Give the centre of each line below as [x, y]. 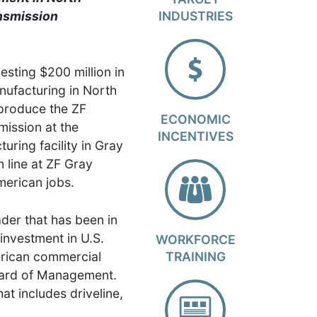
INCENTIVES [195, 136]
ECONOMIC [195, 119]
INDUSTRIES [195, 16]
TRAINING [195, 257]
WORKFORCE [195, 240]
